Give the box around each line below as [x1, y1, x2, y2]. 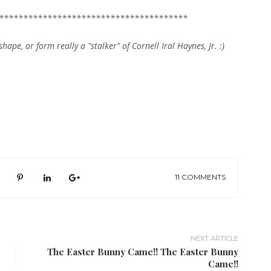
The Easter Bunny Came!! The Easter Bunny [47, 246, 238, 258]
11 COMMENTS [175, 172, 226, 181]
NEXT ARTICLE [191, 234, 238, 243]
